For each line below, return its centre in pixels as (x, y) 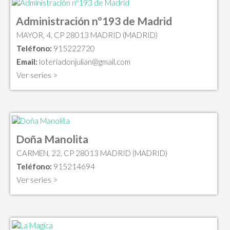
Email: (27, 62)
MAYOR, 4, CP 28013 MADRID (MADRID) (87, 35)
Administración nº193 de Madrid (94, 21)
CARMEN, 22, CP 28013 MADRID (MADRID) (92, 153)
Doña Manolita (52, 139)
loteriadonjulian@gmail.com (85, 62)
